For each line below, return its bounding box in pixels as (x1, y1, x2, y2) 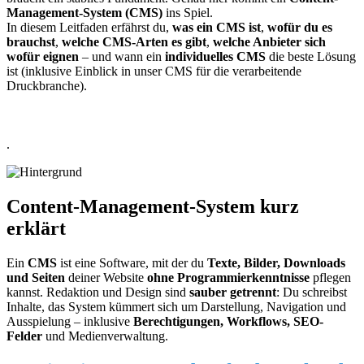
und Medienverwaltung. (42, 328, 168, 343)
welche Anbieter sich (213, 34, 326, 49)
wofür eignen (6, 49, 79, 63)
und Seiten (6, 270, 65, 284)
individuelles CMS (165, 49, 266, 63)
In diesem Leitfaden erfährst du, (6, 19, 172, 34)
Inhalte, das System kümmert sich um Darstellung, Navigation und (6, 299, 346, 314)
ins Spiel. (162, 5, 213, 19)
